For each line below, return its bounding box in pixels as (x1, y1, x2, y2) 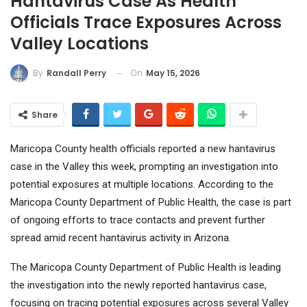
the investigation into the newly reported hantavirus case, (10, 279, 267, 292)
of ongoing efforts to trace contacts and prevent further (10, 214, 265, 227)
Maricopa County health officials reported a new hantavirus (10, 143, 275, 156)
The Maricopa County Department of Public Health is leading (10, 261, 281, 274)
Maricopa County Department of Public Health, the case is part (10, 196, 291, 209)
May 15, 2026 (146, 66, 200, 79)
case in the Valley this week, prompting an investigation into (10, 160, 278, 173)
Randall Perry (47, 67, 106, 79)
